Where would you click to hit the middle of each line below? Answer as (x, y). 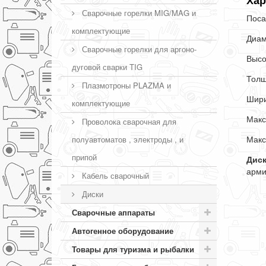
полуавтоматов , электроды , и (128, 139)
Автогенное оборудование (123, 231)
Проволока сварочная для (128, 121)
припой (84, 157)
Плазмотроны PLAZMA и (125, 85)
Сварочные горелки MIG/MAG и (138, 13)
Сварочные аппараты (113, 212)
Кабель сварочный (114, 175)
